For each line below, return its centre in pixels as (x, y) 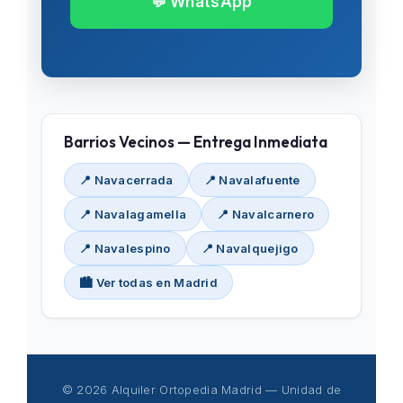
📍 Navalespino (125, 248)
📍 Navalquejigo (250, 248)
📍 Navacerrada (126, 180)
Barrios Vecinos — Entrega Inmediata (196, 142)
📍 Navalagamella (133, 214)
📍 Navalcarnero (266, 214)
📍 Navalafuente (252, 180)
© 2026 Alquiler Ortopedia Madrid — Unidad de (201, 390)
